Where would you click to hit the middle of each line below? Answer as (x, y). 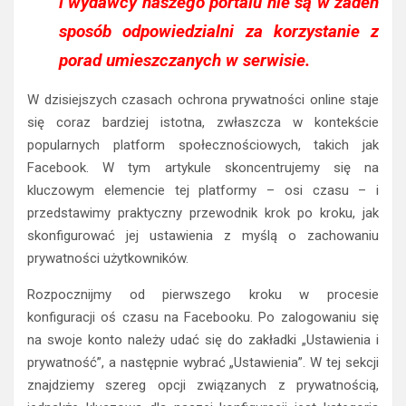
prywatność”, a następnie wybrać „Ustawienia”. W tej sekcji (203, 363)
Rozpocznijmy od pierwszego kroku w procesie (203, 295)
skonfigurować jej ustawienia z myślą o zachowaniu (203, 236)
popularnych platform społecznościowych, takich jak (203, 145)
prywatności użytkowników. (108, 259)
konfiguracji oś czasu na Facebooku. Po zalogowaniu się (203, 318)
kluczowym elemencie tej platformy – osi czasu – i (203, 191)
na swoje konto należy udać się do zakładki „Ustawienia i (203, 340)
